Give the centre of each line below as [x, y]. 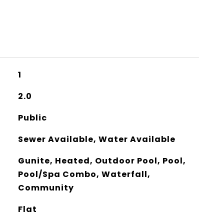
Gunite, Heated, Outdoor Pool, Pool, [102, 161]
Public [32, 118]
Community [46, 188]
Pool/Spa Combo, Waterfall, [84, 174]
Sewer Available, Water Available [96, 139]
